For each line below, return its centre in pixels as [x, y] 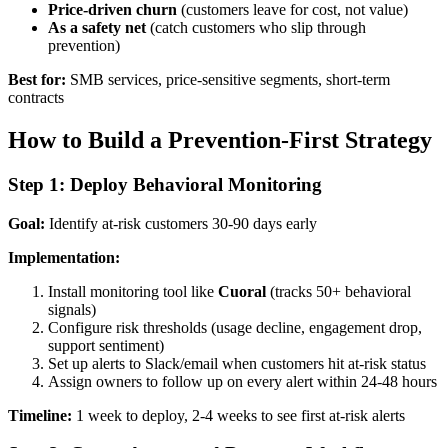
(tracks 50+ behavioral [338, 291]
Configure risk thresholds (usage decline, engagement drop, [235, 327]
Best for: [37, 80]
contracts [36, 98]
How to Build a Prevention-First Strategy [220, 140]
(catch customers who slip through [256, 28]
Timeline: [40, 415]
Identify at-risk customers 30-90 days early [181, 223]
